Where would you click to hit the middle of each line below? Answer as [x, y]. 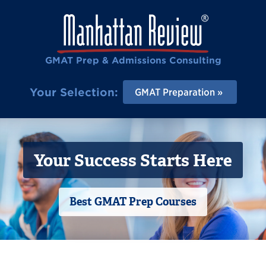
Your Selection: [74, 92]
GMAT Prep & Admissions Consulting [133, 60]
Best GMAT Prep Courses [133, 202]
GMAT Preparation [175, 92]
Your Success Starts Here [133, 160]
